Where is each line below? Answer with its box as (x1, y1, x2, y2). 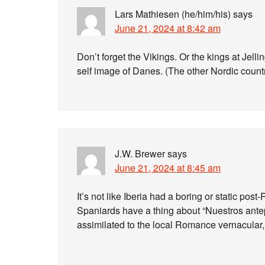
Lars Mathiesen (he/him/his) (115, 7, 231, 21)
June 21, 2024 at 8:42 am (115, 21, 221, 35)
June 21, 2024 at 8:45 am (115, 161, 221, 174)
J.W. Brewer (115, 147, 165, 160)
